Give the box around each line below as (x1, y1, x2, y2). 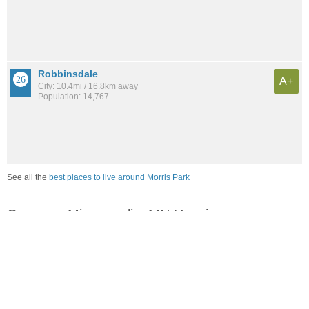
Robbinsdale (38, 68, 98, 79)
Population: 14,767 (38, 91, 109, 101)
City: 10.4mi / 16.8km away (38, 81, 138, 91)
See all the (7, 172, 49, 183)
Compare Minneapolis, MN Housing (7, 207, 223, 223)
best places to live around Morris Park (49, 172, 190, 183)
